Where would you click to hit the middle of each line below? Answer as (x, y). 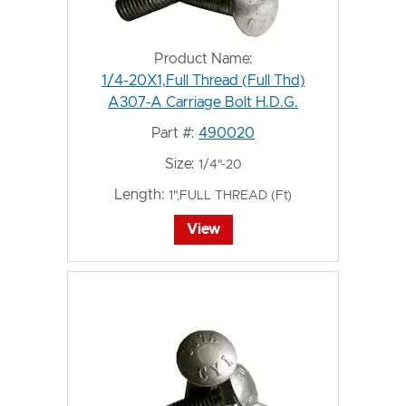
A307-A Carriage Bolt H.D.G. (203, 102)
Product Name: (203, 59)
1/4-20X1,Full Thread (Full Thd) (203, 81)
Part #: (173, 133)
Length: (140, 195)
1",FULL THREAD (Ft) (230, 196)
